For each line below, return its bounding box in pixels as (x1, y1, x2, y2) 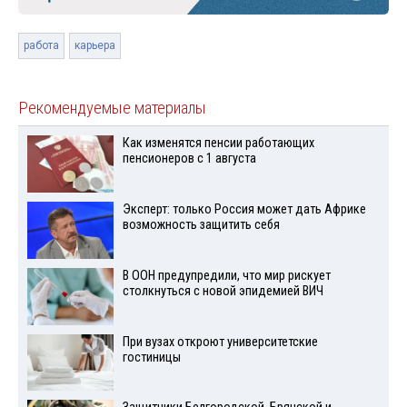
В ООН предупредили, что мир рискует (122, 267, 331, 283)
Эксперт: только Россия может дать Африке (122, 202, 366, 218)
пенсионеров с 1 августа (122, 151, 256, 167)
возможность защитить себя (122, 217, 280, 233)
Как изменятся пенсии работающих (122, 135, 314, 152)
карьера (74, 39, 115, 53)
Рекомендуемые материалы (18, 98, 206, 119)
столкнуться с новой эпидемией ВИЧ (122, 283, 323, 299)
